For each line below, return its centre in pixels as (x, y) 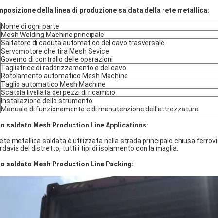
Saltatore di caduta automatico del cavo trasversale (83, 43)
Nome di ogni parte (30, 26)
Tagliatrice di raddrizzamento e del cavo (64, 68)
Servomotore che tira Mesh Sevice (55, 51)
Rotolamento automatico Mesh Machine (64, 76)
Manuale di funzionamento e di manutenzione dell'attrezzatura (100, 109)
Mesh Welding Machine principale (53, 35)
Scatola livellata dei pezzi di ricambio (58, 92)
